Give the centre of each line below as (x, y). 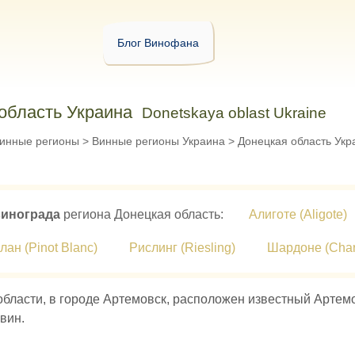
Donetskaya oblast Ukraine (234, 113)
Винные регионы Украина (158, 141)
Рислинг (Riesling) (182, 248)
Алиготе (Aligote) (298, 214)
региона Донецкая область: (141, 214)
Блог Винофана (158, 42)
